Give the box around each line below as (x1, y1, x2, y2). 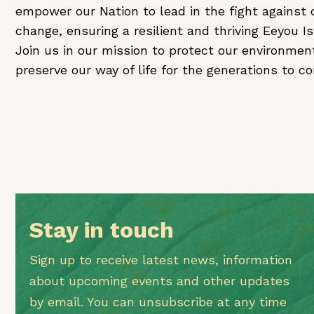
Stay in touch (29, 217, 175, 243)
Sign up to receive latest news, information (29, 252, 293, 267)
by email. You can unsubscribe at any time (29, 294, 287, 309)
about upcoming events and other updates (29, 273, 290, 288)
